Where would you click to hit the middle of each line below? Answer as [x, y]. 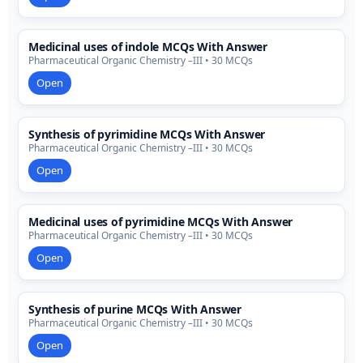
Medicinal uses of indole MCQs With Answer [148, 47]
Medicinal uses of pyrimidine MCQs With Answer [161, 222]
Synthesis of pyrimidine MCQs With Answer [147, 135]
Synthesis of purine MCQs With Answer [135, 310]
